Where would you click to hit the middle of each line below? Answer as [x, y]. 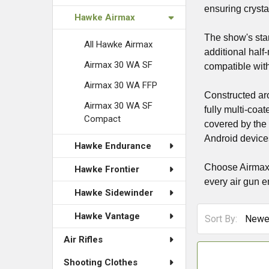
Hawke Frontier [107, 169]
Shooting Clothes [101, 262]
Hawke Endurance [113, 146]
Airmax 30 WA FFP [121, 85]
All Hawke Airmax [118, 44]
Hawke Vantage [107, 216]
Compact [102, 119]
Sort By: [221, 219]
